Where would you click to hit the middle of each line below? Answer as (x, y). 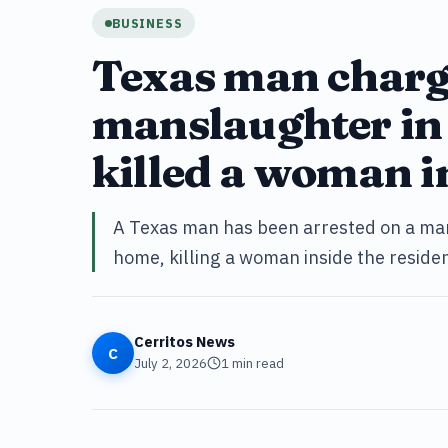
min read (256, 363)
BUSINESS (147, 22)
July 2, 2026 (170, 363)
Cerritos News (184, 341)
